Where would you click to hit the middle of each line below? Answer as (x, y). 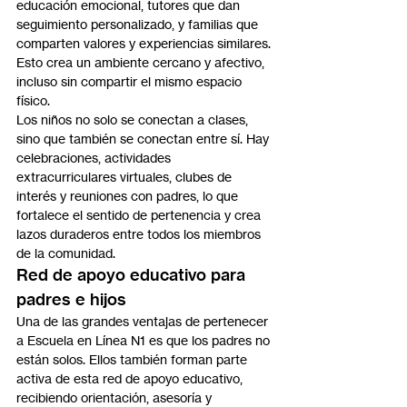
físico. (33, 101)
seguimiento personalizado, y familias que (139, 25)
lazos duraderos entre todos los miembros (140, 234)
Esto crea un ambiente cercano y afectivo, (142, 63)
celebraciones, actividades (95, 158)
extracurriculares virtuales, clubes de (126, 177)
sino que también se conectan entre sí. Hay (144, 139)
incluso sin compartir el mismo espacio (131, 82)
